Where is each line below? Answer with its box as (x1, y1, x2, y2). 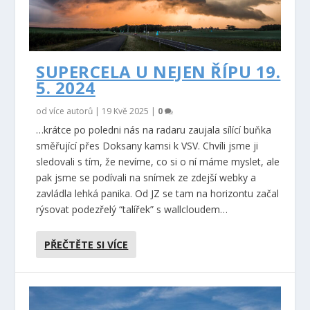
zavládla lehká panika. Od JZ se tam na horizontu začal (36, 186, 280, 200)
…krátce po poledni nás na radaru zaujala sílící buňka (36, 122, 272, 136)
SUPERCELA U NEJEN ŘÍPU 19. (36, 60, 281, 83)
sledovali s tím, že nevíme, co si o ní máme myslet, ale (36, 154, 280, 168)
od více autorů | (36, 104, 102, 117)
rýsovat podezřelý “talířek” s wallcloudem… (36, 202, 228, 216)
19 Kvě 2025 (102, 104, 149, 117)
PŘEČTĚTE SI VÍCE (44, 237, 129, 251)
